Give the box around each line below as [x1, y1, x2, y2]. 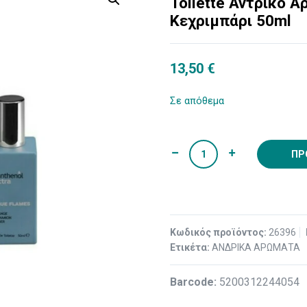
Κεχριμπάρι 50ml [170, 12, 292, 29]
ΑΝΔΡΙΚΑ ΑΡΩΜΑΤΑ [212, 242, 301, 253]
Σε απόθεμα [170, 95, 225, 107]
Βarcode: [170, 275, 220, 288]
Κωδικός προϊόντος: [170, 227, 269, 238]
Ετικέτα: [170, 242, 212, 253]
